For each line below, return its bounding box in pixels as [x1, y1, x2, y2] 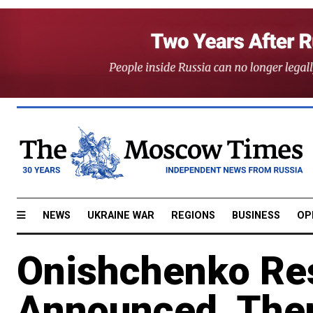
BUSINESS [232, 209, 280, 221]
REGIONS [171, 209, 215, 221]
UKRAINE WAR [87, 209, 154, 221]
